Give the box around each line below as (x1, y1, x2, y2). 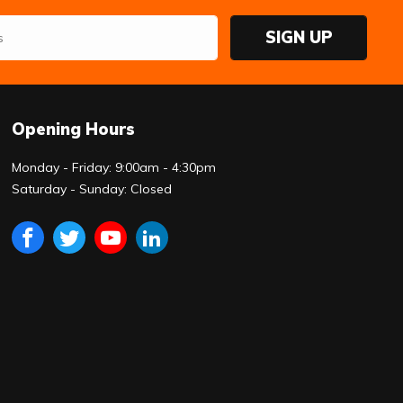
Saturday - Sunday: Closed (12, 181, 173, 198)
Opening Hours (12, 119, 136, 140)
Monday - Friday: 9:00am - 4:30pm (12, 159, 217, 176)
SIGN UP (264, 26, 333, 48)
